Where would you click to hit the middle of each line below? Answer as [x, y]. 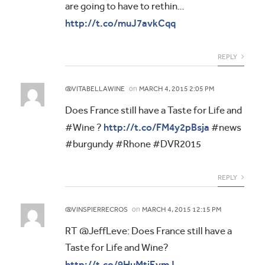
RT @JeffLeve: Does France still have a [148, 231]
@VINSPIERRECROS [96, 210]
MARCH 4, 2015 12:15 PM [182, 210]
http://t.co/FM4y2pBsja [156, 127]
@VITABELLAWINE [95, 89]
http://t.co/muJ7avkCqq [120, 23]
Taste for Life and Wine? [117, 248]
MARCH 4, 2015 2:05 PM [177, 89]
